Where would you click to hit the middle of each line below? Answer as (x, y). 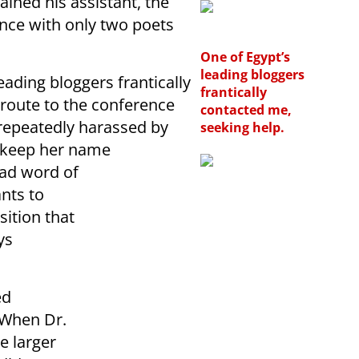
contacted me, (246, 109)
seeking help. (242, 127)
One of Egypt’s (245, 56)
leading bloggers (252, 74)
